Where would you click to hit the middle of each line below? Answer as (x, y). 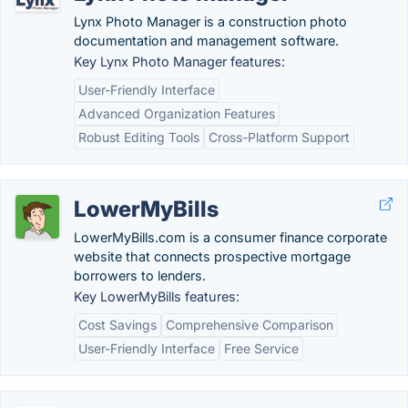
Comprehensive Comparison (250, 325)
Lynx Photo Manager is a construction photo (210, 21)
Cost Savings (117, 325)
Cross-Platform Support (279, 137)
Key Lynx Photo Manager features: (179, 61)
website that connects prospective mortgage (212, 256)
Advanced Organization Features (177, 113)
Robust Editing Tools (139, 137)
